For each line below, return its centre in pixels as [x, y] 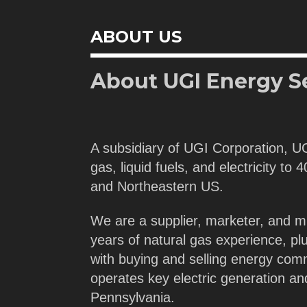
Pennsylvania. [133, 297]
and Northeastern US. [157, 186]
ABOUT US [136, 37]
